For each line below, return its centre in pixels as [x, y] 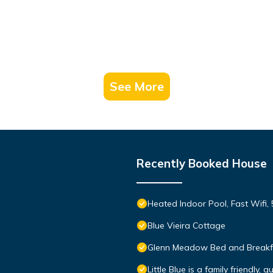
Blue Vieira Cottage [186, 225]
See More [136, 86]
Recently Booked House [202, 163]
